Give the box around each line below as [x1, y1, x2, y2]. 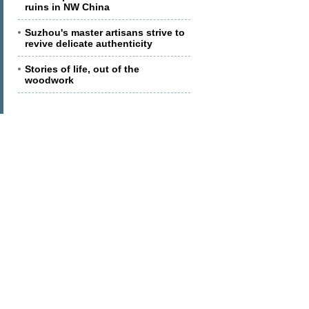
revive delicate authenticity [25, 38, 152, 49]
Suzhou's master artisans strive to [25, 27, 185, 38]
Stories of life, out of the [25, 63, 139, 74]
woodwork [25, 74, 74, 86]
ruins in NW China [25, 1, 110, 12]
